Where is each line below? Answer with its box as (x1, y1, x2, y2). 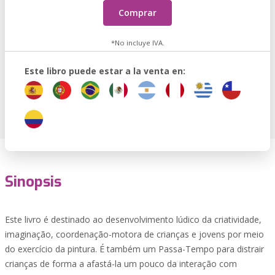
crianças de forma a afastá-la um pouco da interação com (5, 258, 237, 269)
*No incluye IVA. (110, 38, 165, 47)
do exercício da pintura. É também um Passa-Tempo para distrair (5, 243, 264, 255)
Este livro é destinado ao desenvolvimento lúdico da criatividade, (5, 214, 261, 225)
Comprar (118, 7, 157, 18)
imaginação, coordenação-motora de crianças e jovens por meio (5, 228, 264, 240)
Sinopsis (5, 172, 61, 192)
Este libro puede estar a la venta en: (25, 65, 185, 77)
